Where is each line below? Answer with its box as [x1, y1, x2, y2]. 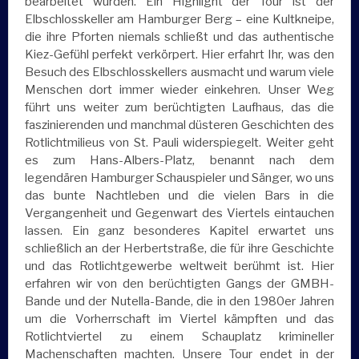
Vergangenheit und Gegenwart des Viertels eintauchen [25, 206, 334, 221]
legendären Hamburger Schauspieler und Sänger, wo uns [25, 171, 334, 186]
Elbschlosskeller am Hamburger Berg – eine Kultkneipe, [25, 12, 334, 27]
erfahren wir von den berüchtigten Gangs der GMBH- [25, 276, 334, 292]
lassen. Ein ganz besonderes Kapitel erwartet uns [25, 224, 334, 239]
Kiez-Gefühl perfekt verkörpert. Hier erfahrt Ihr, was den [25, 47, 334, 63]
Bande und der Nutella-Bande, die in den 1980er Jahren [25, 294, 334, 309]
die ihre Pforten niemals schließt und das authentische [25, 30, 334, 45]
